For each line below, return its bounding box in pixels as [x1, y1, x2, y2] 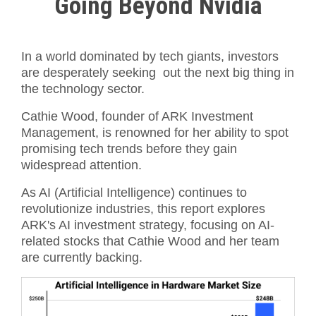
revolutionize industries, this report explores [21, 202, 265, 216]
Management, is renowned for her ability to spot [21, 126, 288, 140]
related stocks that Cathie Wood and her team [21, 234, 279, 248]
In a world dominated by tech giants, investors [21, 49, 279, 63]
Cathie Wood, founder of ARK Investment [21, 109, 253, 123]
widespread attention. [21, 158, 142, 172]
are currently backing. [21, 250, 142, 265]
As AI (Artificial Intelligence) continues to [21, 186, 247, 200]
